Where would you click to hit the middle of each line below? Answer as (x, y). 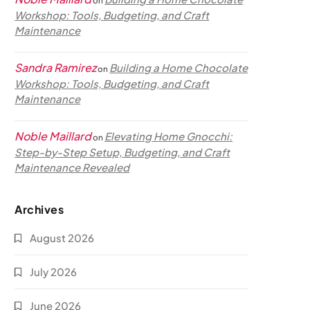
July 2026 (54, 272)
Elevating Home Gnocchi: (169, 136)
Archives (39, 209)
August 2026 (62, 238)
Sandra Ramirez (56, 67)
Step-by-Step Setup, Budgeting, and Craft (122, 152)
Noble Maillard (53, 136)
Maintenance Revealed (72, 167)
